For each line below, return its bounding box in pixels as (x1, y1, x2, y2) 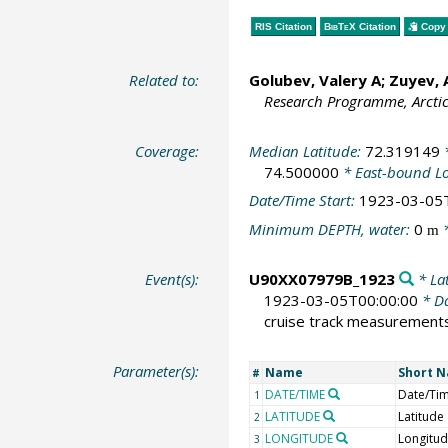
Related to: (129, 70, 200, 90)
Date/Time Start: (248, 190, 359, 210)
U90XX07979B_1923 (248, 269, 395, 289)
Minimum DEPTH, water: (248, 218, 414, 239)
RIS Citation (254, 20, 312, 32)
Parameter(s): (113, 360, 200, 381)
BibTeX (323, 20, 356, 32)
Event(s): (145, 269, 200, 289)
